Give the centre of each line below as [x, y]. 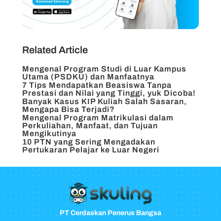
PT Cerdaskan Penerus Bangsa [110, 213]
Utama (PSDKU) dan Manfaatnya [88, 77]
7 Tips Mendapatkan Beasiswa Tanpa [97, 85]
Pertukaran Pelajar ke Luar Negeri [91, 150]
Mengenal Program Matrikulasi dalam [98, 118]
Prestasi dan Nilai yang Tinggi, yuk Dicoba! [109, 93]
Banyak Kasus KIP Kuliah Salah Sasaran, [104, 102]
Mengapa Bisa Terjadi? [68, 110]
